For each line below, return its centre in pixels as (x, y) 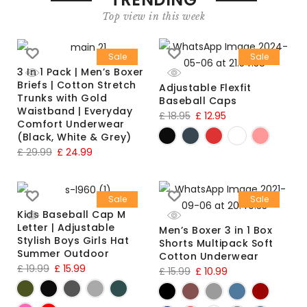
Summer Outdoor (63, 254)
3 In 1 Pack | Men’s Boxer (81, 72)
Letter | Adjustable (66, 228)
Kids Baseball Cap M (72, 215)
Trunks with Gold (62, 98)
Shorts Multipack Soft (216, 244)
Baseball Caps (198, 101)
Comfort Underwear (71, 124)
